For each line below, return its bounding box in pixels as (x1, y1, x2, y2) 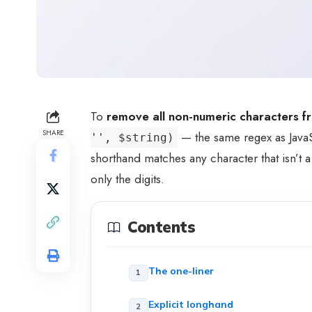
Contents (127, 217, 195, 237)
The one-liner (148, 264, 214, 277)
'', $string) (91, 131, 174, 145)
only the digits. (91, 171, 164, 188)
